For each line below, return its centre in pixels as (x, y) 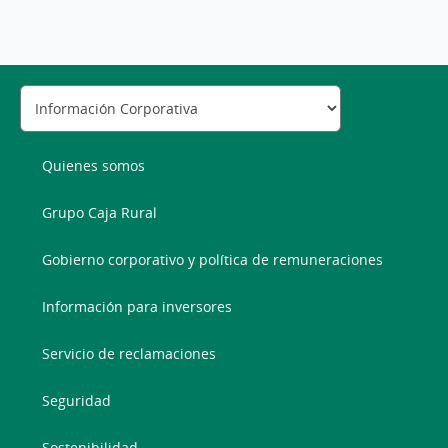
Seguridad (77, 400)
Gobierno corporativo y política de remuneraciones (213, 259)
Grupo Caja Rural (100, 212)
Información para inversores (137, 306)
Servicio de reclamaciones (129, 353)
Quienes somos (94, 165)
